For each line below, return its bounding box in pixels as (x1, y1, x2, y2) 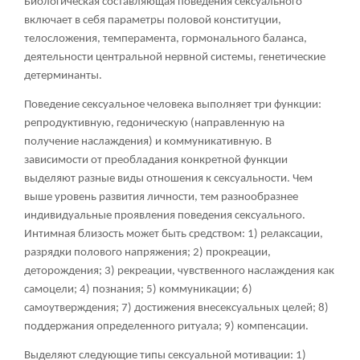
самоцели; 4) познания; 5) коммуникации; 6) (24, 283, 252, 296)
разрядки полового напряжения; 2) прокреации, (24, 246, 271, 259)
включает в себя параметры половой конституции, (24, 14, 281, 27)
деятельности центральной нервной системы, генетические (24, 51, 325, 63)
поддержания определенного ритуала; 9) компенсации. (24, 320, 309, 333)
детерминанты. (24, 69, 102, 82)
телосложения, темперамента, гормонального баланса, (24, 32, 307, 45)
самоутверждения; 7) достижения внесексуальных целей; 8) (24, 301, 329, 314)
